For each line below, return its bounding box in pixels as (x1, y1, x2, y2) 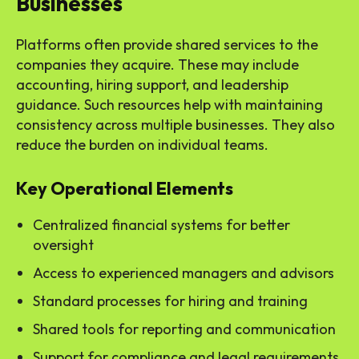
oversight (33, 236, 94, 255)
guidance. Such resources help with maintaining (16, 95, 323, 115)
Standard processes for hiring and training (33, 292, 308, 311)
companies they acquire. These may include (16, 55, 299, 75)
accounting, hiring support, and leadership (16, 75, 288, 95)
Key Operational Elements (16, 177, 233, 200)
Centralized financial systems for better (33, 216, 290, 235)
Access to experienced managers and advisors (33, 264, 334, 283)
